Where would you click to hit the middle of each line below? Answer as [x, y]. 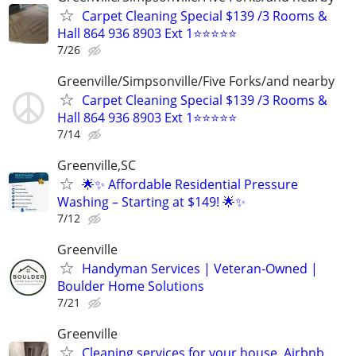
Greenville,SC [97, 165]
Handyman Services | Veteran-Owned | [200, 269]
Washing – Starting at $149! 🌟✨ [151, 201]
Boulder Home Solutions [131, 286]
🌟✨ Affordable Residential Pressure [190, 184]
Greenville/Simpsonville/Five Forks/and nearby [196, 81]
